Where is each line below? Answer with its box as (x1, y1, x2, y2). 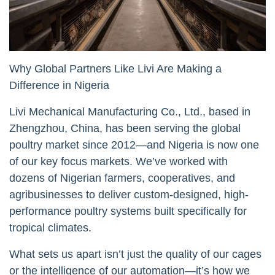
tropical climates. (9, 221, 91, 234)
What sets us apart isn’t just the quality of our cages (9, 247, 261, 260)
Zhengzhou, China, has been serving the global (9, 122, 241, 134)
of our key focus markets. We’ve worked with (9, 155, 228, 168)
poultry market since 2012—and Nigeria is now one (9, 138, 259, 151)
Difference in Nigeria (9, 79, 109, 91)
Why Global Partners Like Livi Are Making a (9, 62, 222, 75)
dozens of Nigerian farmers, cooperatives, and (9, 171, 235, 184)
